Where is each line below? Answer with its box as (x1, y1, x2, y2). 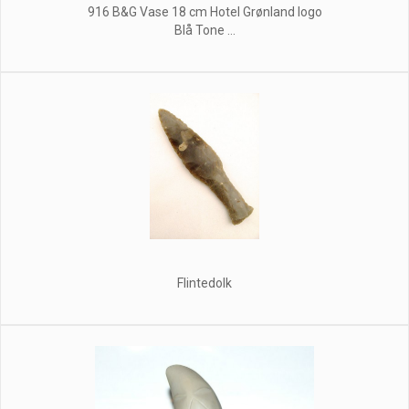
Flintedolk (177, 275, 232, 290)
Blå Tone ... (173, 22, 236, 37)
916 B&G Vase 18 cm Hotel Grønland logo (87, 4, 322, 19)
